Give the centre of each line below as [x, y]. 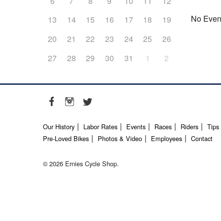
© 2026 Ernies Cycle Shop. [81, 163]
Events [136, 126]
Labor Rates [100, 126]
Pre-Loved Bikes [66, 138]
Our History [59, 126]
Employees [166, 138]
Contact [202, 138]
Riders [189, 126]
